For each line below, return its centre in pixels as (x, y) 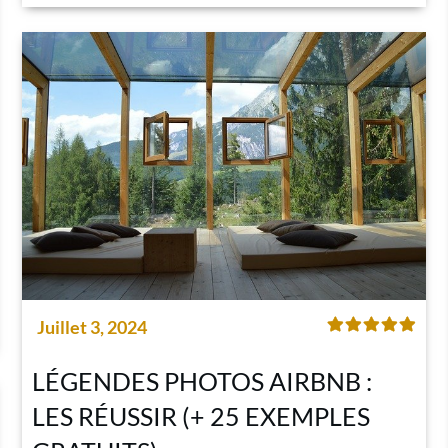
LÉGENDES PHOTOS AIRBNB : (201, 381)
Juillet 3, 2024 (91, 327)
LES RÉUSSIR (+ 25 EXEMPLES (200, 416)
